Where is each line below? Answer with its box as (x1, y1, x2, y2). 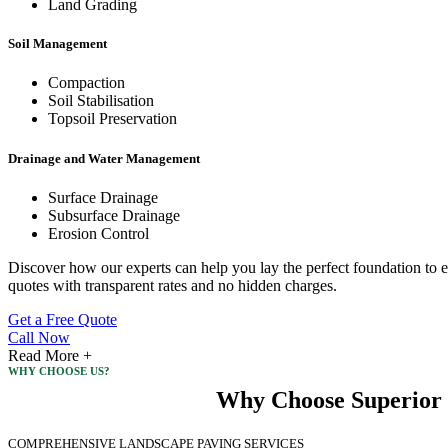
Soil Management (8, 36, 107, 52)
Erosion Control (48, 224, 149, 242)
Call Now (8, 328, 70, 346)
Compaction (48, 74, 125, 92)
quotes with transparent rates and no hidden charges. (8, 276, 337, 294)
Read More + (8, 346, 92, 364)
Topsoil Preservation (48, 110, 177, 128)
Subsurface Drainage (48, 206, 180, 224)
